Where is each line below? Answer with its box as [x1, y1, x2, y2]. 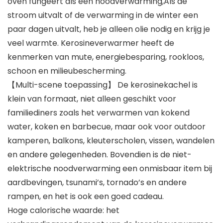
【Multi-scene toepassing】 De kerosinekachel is [7, 79, 198, 91]
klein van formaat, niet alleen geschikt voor [7, 93, 176, 105]
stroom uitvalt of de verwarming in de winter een [7, 9, 198, 21]
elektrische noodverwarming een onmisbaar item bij [7, 162, 212, 174]
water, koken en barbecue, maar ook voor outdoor [7, 120, 206, 132]
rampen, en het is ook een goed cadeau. [7, 190, 164, 202]
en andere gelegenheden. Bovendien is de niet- [7, 148, 192, 160]
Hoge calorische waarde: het [7, 204, 119, 216]
